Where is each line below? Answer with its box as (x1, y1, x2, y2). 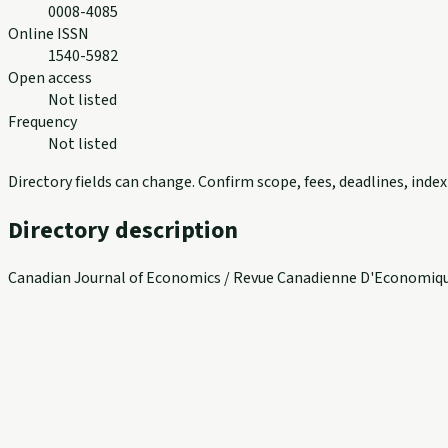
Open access (8, 66, 92, 89)
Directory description (8, 212, 238, 248)
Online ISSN (8, 22, 89, 45)
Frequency (8, 110, 77, 133)
